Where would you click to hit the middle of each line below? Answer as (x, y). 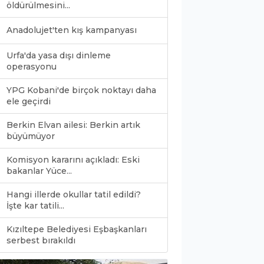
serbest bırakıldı (41, 240)
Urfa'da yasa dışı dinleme (59, 55)
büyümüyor (31, 136)
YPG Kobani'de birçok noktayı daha (81, 90)
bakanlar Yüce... (39, 171)
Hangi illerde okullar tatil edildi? (74, 194)
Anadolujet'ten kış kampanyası (72, 30)
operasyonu (32, 66)
